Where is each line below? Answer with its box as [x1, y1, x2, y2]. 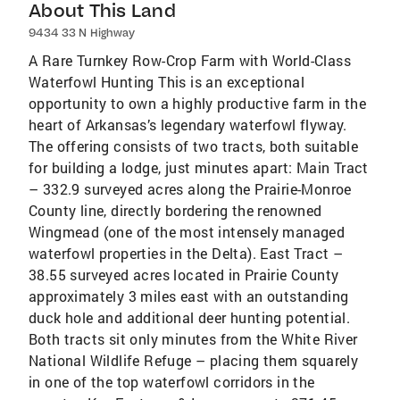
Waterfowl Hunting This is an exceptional [29, 72, 304, 91]
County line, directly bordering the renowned [29, 201, 322, 220]
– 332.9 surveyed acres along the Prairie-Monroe [29, 179, 352, 198]
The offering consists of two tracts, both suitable [29, 137, 358, 155]
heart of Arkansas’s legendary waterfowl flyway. [29, 115, 347, 134]
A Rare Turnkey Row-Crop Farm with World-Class [29, 51, 351, 70]
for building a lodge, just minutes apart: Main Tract [29, 158, 369, 177]
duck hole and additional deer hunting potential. [29, 308, 351, 327]
